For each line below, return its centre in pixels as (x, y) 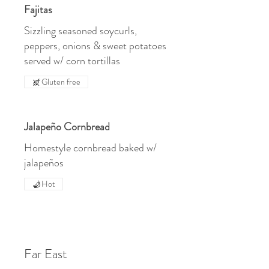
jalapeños (44, 163)
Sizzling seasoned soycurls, (80, 31)
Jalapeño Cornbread (67, 127)
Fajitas (38, 10)
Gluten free (61, 82)
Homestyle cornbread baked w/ (90, 148)
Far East (45, 254)
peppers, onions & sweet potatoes (95, 46)
